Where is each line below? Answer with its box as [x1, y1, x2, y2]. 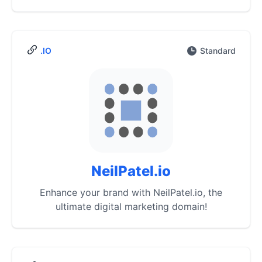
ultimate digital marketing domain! [55, 201, 207, 212]
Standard [200, 46, 236, 56]
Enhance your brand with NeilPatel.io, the [40, 187, 222, 198]
